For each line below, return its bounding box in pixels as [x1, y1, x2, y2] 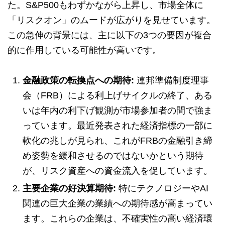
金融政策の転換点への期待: [23, 75, 134, 86]
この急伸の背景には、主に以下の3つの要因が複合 [8, 30, 211, 41]
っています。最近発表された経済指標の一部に [23, 121, 212, 131]
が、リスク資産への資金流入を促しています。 [23, 166, 212, 176]
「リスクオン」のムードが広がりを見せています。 [8, 15, 215, 26]
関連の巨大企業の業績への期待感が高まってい [23, 198, 212, 209]
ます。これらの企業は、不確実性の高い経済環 [23, 213, 212, 224]
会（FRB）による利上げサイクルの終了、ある [23, 90, 212, 101]
